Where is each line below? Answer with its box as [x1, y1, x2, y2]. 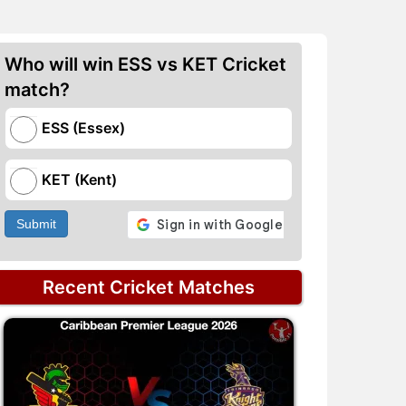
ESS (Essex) [42, 119, 125, 137]
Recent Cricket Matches [43, 276, 255, 298]
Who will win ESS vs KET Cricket [5, 53, 286, 75]
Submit [16, 217, 56, 231]
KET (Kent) [42, 170, 117, 188]
